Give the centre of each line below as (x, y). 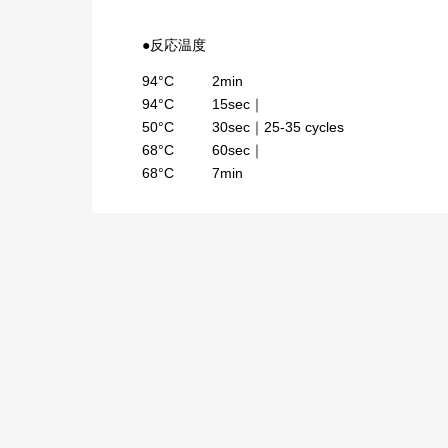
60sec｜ (238, 150)
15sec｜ (238, 104)
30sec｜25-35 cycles (278, 127)
